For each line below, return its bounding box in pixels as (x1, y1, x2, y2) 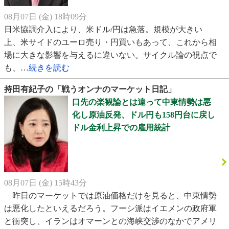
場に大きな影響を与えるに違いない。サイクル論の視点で (4, 51, 217, 60)
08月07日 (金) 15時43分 (4, 178, 87, 188)
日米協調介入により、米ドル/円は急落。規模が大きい (4, 25, 202, 34)
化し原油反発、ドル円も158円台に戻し (72, 110, 215, 120)
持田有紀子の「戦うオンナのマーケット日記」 (4, 85, 176, 94)
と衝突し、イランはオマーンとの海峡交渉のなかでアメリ (4, 217, 217, 226)
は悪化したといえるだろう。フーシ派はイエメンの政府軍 (4, 204, 217, 213)
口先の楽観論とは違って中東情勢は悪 (72, 98, 211, 107)
